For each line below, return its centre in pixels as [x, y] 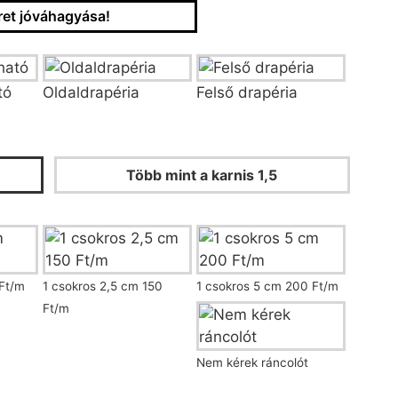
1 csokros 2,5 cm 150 [102, 287]
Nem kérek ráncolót [252, 363]
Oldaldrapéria [91, 93]
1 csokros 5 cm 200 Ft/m [267, 287]
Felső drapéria [247, 93]
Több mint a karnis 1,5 [202, 175]
